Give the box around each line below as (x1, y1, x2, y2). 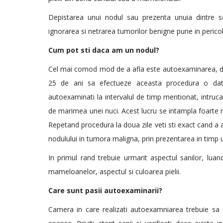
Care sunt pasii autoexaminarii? (48, 186, 162, 195)
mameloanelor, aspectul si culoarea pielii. (48, 167, 181, 176)
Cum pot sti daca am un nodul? (48, 45, 159, 55)
